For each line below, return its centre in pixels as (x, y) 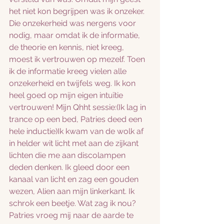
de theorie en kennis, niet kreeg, (67, 47)
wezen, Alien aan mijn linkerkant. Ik (73, 191)
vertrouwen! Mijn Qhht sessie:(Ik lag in (78, 107)
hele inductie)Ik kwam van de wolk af (77, 131)
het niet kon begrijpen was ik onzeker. (78, 11)
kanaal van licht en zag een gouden (75, 179)
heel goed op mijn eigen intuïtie (67, 95)
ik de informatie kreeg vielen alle (69, 71)
